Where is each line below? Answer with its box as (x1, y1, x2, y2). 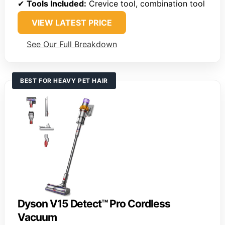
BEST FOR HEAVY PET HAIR (20, 77, 108, 85)
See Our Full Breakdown (27, 39, 117, 50)
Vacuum (18, 211, 57, 224)
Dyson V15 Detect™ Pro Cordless (18, 197, 170, 210)
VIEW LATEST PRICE (32, 18, 112, 28)
